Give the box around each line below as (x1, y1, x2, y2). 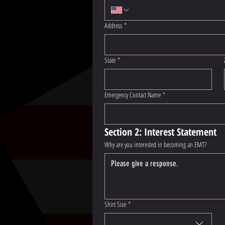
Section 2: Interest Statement (104, 125, 216, 139)
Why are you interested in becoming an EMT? (104, 140, 206, 149)
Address (104, 21, 122, 30)
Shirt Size (104, 199, 126, 209)
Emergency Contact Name (104, 90, 161, 99)
